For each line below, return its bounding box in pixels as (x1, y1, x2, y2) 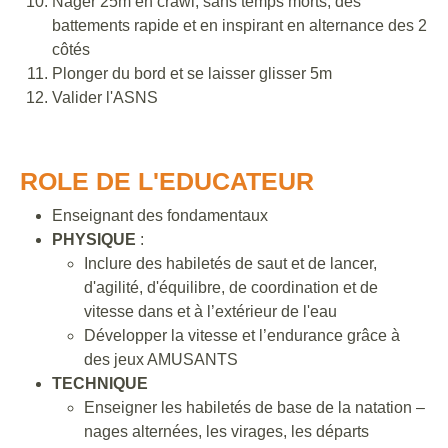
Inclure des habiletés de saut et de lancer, (84, 254, 377, 272)
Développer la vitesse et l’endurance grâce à (84, 326, 400, 344)
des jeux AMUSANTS (84, 350, 238, 368)
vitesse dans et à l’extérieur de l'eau (84, 302, 337, 320)
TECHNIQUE (52, 374, 148, 392)
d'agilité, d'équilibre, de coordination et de (84, 278, 378, 296)
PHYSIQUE (52, 230, 140, 248)
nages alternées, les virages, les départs (84, 422, 369, 440)
